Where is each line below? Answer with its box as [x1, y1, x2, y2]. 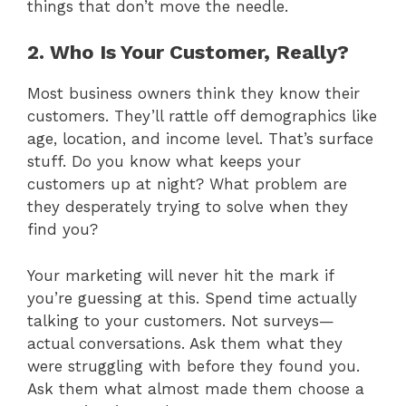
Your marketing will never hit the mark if [27, 266, 333, 285]
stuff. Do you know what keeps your [27, 152, 301, 171]
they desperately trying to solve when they [27, 198, 348, 217]
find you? [27, 220, 98, 239]
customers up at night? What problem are [27, 175, 347, 194]
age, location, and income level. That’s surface [27, 130, 373, 149]
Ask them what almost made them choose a [27, 379, 364, 398]
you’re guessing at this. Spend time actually [27, 288, 357, 307]
